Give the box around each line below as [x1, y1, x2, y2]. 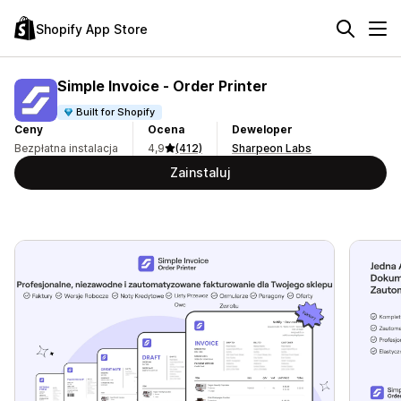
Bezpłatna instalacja [14, 141, 118, 155]
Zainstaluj [170, 165, 231, 180]
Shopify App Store [36, 21, 148, 37]
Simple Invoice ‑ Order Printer [57, 76, 268, 95]
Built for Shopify [76, 105, 156, 118]
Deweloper [232, 123, 293, 136]
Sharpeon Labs [232, 141, 311, 155]
